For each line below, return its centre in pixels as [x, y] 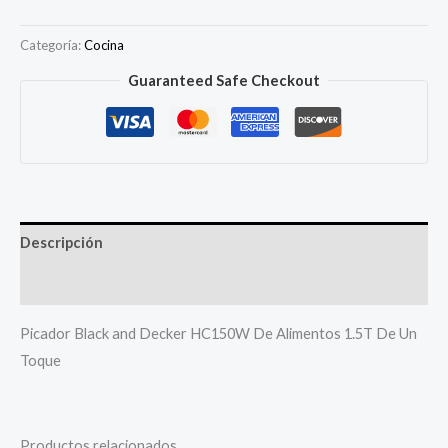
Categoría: [52, 44]
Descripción [61, 243]
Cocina [104, 44]
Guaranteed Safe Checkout [224, 81]
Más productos [72, 284]
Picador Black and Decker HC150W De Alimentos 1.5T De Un [218, 333]
